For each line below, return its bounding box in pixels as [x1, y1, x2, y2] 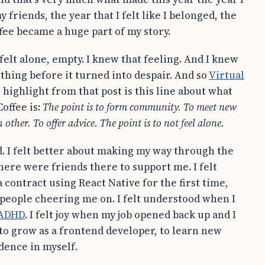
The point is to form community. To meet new [43, 99, 237, 114]
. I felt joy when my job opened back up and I [25, 208, 236, 222]
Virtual [209, 67, 244, 82]
